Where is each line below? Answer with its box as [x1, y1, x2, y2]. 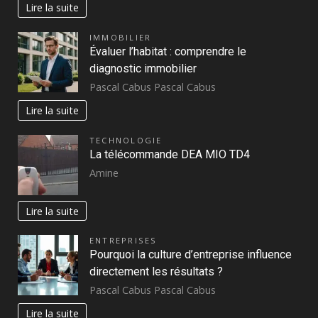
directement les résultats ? [89, 265, 223, 279]
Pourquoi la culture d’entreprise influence [89, 248, 292, 262]
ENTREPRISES [89, 235, 158, 246]
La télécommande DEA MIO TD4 [89, 147, 250, 161]
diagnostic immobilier [89, 62, 197, 75]
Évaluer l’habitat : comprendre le [89, 45, 246, 58]
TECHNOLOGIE [89, 134, 163, 146]
